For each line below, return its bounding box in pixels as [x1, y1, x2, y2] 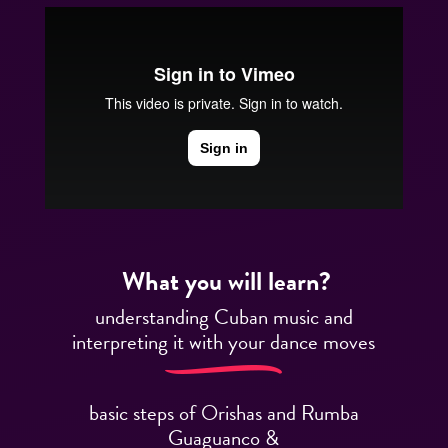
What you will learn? [116, 261, 332, 301]
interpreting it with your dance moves [72, 325, 376, 358]
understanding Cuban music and [94, 300, 353, 333]
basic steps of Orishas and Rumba [88, 396, 359, 429]
